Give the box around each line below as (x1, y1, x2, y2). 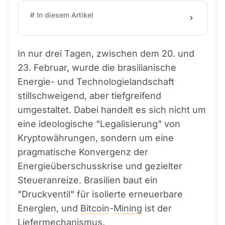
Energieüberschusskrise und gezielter (18, 161, 182, 171)
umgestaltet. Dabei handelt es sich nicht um (18, 104, 206, 115)
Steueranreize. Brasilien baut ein (18, 175, 158, 185)
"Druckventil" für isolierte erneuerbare (18, 189, 183, 199)
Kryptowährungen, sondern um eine (18, 133, 174, 143)
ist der (142, 203, 172, 213)
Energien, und (18, 203, 80, 213)
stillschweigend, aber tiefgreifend (18, 90, 161, 101)
